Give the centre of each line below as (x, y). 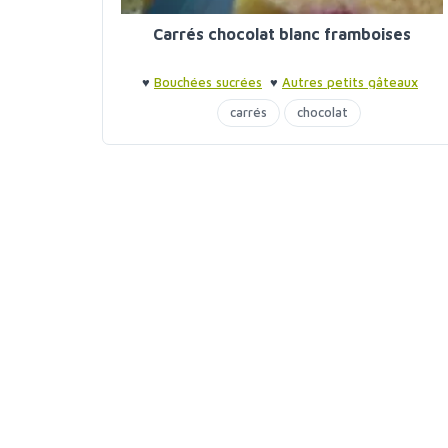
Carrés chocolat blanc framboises (282, 34)
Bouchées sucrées (208, 82)
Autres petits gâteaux (350, 82)
